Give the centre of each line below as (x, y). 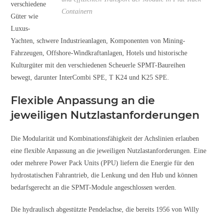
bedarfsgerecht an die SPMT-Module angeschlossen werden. (94, 187)
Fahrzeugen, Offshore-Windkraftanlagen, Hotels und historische (99, 53)
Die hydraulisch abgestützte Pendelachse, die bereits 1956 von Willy (105, 209)
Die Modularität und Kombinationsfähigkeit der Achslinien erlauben (105, 138)
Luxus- (21, 28)
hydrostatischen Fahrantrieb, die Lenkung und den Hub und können (104, 175)
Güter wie (25, 16)
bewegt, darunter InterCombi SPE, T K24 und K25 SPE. (90, 77)
